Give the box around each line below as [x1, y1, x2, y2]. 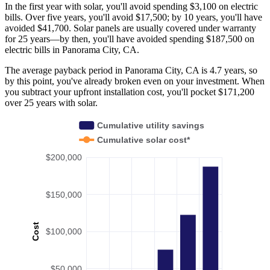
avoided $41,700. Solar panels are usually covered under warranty [5, 22, 256, 33]
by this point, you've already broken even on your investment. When [5, 75, 265, 86]
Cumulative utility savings [97, 120, 205, 130]
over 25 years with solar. [5, 97, 98, 108]
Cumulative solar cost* [97, 134, 191, 145]
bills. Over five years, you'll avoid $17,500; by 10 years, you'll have [5, 11, 262, 22]
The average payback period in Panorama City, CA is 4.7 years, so [5, 64, 257, 75]
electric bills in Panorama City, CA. [5, 44, 139, 55]
